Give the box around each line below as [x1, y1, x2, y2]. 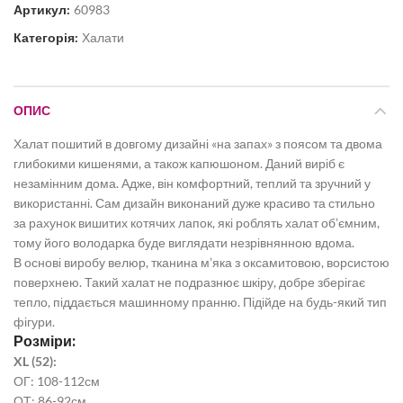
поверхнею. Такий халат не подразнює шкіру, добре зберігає [13, 274, 365, 290]
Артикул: [13, 2, 73, 17]
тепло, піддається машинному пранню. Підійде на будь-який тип [13, 294, 387, 309]
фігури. [13, 314, 55, 329]
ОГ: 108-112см [13, 373, 100, 389]
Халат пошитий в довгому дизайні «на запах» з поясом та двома [13, 136, 382, 151]
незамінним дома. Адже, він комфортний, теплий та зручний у [13, 175, 371, 191]
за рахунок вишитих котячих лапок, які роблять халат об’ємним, [13, 215, 380, 230]
